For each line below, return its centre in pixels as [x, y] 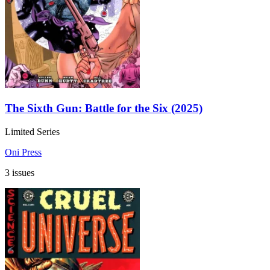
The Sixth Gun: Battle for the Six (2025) [104, 108]
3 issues [20, 172]
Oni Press [23, 152]
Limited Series [32, 131]
